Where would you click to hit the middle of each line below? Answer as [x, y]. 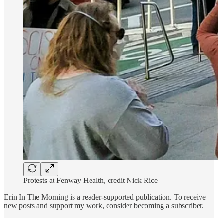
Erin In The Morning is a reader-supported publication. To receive [105, 197]
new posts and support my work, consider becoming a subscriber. [104, 205]
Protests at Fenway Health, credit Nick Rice [91, 180]
